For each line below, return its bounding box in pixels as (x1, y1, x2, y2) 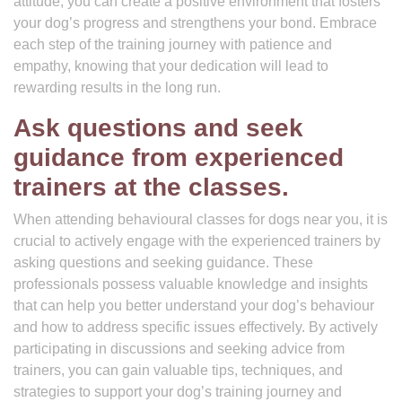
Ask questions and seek (13, 114, 303, 142)
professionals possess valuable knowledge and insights (13, 276, 368, 292)
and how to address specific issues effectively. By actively (13, 319, 378, 335)
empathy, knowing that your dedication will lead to (13, 58, 328, 74)
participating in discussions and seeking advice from (13, 341, 345, 356)
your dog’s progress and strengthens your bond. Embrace (13, 15, 377, 31)
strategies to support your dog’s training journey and (13, 384, 342, 399)
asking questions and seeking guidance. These (13, 255, 313, 270)
